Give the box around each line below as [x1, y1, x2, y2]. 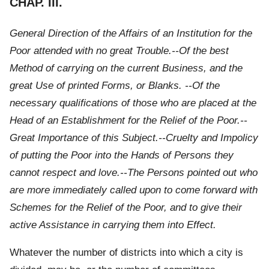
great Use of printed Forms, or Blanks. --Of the [10, 79, 220, 91]
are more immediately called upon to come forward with [10, 184, 258, 196]
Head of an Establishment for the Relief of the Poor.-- [10, 114, 247, 126]
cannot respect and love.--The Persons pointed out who [10, 166, 258, 178]
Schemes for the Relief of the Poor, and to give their [10, 201, 242, 213]
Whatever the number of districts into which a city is [10, 246, 243, 258]
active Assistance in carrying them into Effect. [10, 219, 216, 231]
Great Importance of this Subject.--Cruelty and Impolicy [10, 131, 258, 144]
